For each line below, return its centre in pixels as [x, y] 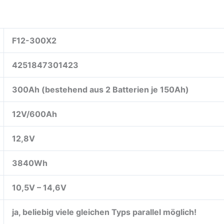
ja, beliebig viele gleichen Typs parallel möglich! [104, 212]
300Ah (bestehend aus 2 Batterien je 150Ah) [100, 89]
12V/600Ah [34, 114]
